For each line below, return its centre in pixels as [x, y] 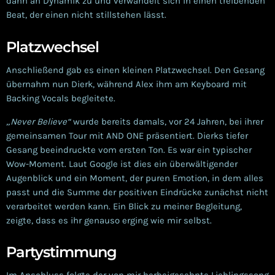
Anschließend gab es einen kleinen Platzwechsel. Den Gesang [135, 70]
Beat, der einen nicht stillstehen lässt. [86, 15]
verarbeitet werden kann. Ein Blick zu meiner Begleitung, [124, 206]
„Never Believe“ [38, 121]
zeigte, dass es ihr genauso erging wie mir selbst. [109, 220]
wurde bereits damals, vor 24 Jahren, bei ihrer [167, 121]
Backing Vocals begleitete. [61, 98]
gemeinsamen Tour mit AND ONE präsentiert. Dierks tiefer [127, 135]
